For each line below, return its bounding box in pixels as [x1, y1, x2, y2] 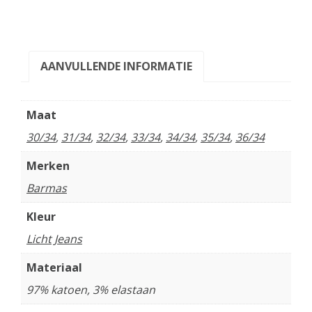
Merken [26, 158, 70, 173]
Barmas [26, 180, 67, 196]
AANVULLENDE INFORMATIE [40, 58, 192, 75]
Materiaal [26, 260, 82, 275]
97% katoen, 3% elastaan [26, 282, 155, 297]
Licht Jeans [26, 231, 82, 247]
